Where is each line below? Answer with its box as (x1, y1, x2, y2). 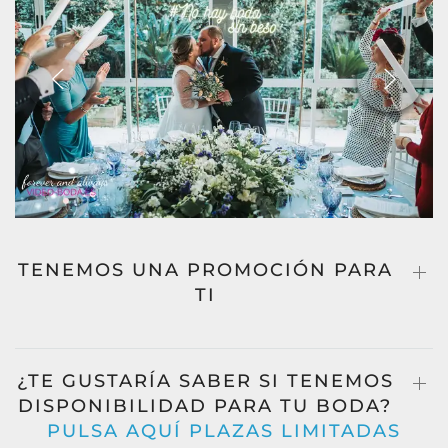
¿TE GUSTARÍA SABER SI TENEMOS (16, 370, 394, 393)
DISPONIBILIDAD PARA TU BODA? (18, 395, 392, 418)
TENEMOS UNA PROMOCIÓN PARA (17, 259, 393, 282)
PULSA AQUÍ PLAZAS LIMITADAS (47, 420, 401, 443)
